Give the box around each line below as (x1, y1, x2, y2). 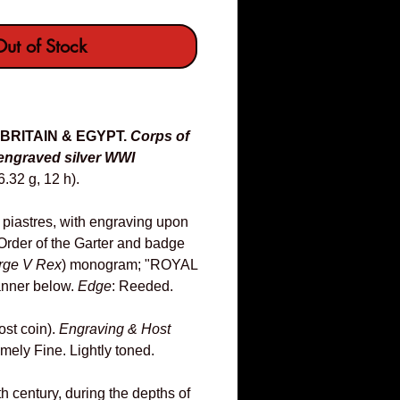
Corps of (130, 129, 189, 145)
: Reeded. (112, 279, 173, 295)
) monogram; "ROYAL (62, 257, 197, 273)
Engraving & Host (59, 321, 171, 337)
